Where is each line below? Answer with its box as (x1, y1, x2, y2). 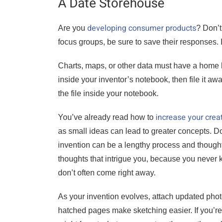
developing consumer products (87, 22, 196, 34)
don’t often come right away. (58, 168, 156, 177)
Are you (58, 24, 87, 32)
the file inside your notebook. (58, 89, 159, 98)
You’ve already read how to (58, 113, 156, 121)
